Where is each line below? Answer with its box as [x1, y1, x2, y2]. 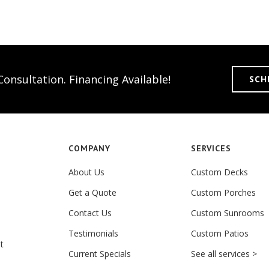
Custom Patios [191, 228, 249, 239]
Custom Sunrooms [191, 207, 264, 219]
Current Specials [68, 248, 131, 259]
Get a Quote [68, 187, 116, 198]
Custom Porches [191, 187, 256, 198]
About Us [68, 166, 104, 178]
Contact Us [68, 207, 112, 219]
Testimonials [68, 228, 118, 239]
